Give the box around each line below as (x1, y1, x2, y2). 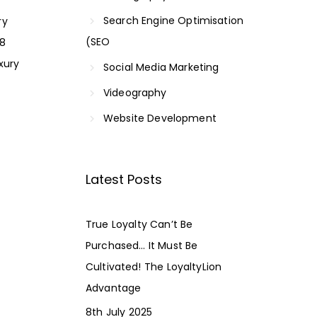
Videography (103, 85, 167, 100)
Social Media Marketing (103, 59, 219, 74)
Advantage (86, 280, 142, 295)
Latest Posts (86, 170, 163, 188)
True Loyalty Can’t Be (86, 217, 193, 231)
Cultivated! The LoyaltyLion (86, 259, 222, 274)
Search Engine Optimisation (103, 13, 243, 28)
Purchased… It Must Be (86, 238, 198, 253)
